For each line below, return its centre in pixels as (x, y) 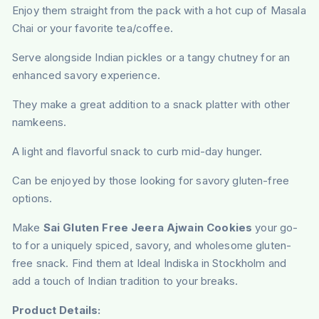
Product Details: (56, 310)
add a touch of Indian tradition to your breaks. (125, 281)
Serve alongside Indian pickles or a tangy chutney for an (151, 58)
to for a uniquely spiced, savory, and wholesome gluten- (152, 246)
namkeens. (39, 122)
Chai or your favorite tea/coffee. (92, 28)
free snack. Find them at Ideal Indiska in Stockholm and (149, 263)
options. (32, 199)
